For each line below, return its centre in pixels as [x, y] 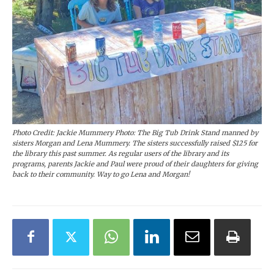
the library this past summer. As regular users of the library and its [120, 153]
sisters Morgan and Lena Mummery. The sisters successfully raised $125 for [135, 143]
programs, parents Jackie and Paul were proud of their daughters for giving [135, 164]
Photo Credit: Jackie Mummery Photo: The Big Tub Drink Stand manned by [135, 132]
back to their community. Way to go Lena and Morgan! [101, 174]
